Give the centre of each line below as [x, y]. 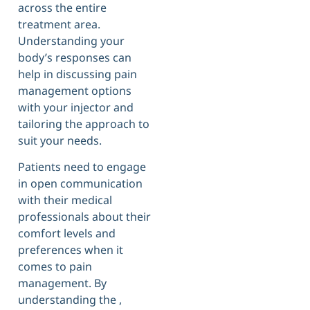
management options [75, 90]
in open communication [80, 184]
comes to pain [55, 267]
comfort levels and [67, 234]
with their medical [65, 200]
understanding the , [70, 300]
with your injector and [76, 107]
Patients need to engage [82, 167]
